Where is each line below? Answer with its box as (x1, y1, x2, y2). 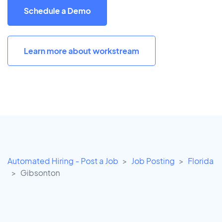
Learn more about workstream (24, 45, 139, 56)
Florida (188, 156, 214, 166)
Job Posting (131, 156, 175, 166)
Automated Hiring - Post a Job (7, 156, 118, 166)
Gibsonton (20, 167, 60, 178)
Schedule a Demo (24, 5, 91, 16)
